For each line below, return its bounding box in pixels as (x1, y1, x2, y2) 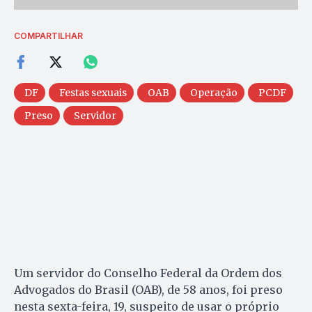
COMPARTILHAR (14, 31, 83, 42)
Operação (190, 86, 237, 100)
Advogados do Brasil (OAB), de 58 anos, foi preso (14, 283, 283, 297)
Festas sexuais (59, 86, 127, 100)
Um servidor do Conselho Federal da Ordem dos (14, 266, 282, 281)
